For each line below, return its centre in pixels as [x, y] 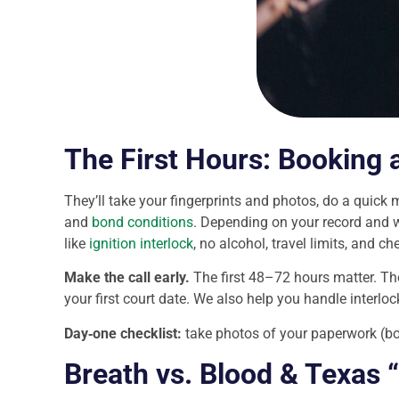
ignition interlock [141, 243]
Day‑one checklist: [123, 333]
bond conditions [142, 222]
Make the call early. [127, 278]
